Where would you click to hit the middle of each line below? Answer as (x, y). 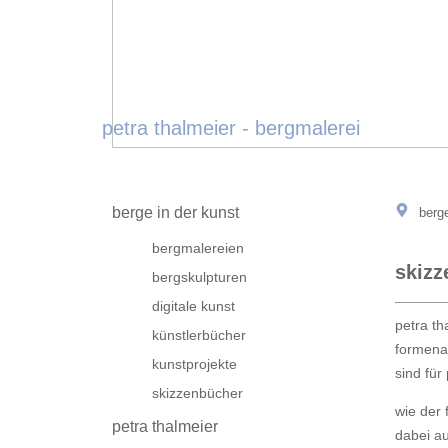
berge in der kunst (175, 212)
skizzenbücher (197, 393)
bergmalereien (198, 248)
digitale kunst (193, 306)
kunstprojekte (194, 364)
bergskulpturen (199, 277)
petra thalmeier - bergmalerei (231, 128)
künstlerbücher (199, 335)
